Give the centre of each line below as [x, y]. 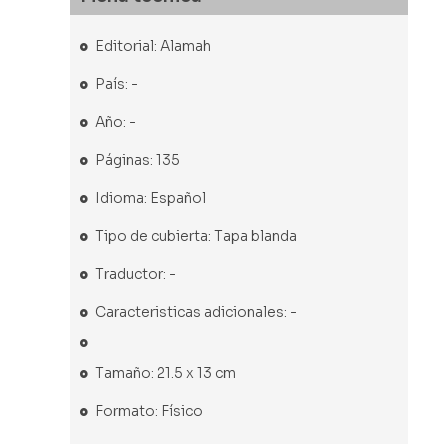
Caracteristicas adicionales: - [195, 312]
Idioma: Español [150, 198]
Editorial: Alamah [152, 46]
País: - [116, 84]
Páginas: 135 [137, 160]
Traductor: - [135, 274]
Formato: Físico [148, 411]
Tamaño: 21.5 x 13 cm [165, 373]
